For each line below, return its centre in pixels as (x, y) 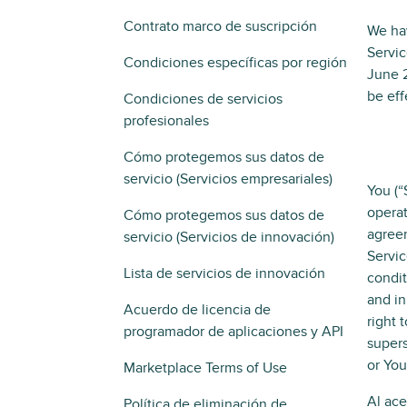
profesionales (166, 121)
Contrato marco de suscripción (220, 26)
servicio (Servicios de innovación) (229, 237)
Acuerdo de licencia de (197, 310)
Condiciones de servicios (203, 99)
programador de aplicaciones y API (233, 332)
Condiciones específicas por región (235, 63)
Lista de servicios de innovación (224, 273)
